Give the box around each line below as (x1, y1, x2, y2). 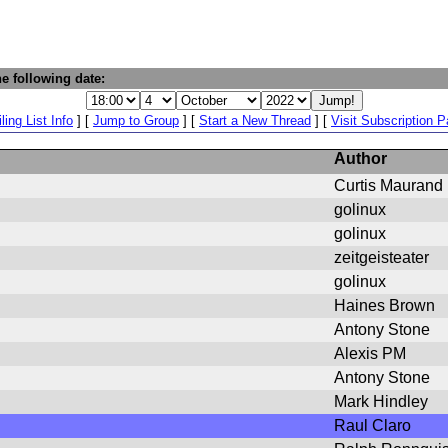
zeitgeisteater (334, 249, 429, 266)
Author (334, 150, 387, 167)
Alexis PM (334, 345, 406, 362)
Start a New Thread (199, 113, 311, 128)
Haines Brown (334, 297, 435, 314)
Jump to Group (93, 113, 179, 128)
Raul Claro (334, 417, 411, 434)
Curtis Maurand (334, 177, 443, 194)
